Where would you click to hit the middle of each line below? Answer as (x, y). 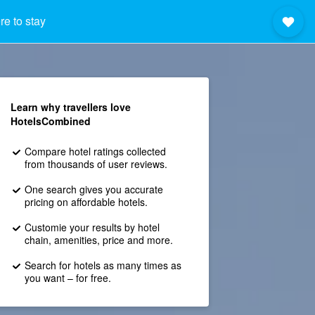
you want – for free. (67, 278)
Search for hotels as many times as (103, 265)
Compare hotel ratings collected (95, 151)
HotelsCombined (50, 121)
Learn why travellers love (70, 107)
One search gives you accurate (94, 189)
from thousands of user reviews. (96, 164)
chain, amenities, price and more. (98, 240)
